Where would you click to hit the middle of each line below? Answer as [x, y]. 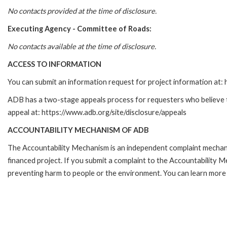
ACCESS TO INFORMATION [54, 64]
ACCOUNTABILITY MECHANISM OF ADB [78, 130]
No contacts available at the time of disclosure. [82, 47]
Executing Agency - [42, 29]
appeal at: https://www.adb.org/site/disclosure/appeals [97, 112]
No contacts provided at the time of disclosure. [82, 11]
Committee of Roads [113, 29]
